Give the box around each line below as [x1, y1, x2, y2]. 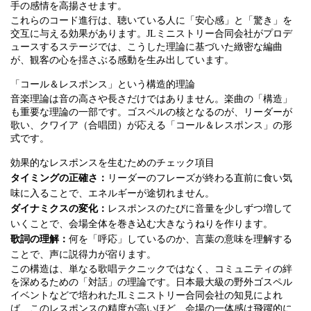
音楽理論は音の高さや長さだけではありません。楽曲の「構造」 [10, 94, 292, 104]
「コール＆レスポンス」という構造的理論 [10, 79, 195, 90]
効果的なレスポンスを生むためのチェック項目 [10, 158, 215, 168]
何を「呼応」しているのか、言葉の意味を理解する [69, 234, 292, 244]
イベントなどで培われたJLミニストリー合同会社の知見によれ [10, 290, 283, 301]
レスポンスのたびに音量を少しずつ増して [108, 203, 292, 214]
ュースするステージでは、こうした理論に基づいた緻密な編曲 [10, 42, 283, 52]
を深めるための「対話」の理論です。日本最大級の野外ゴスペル [10, 277, 292, 287]
